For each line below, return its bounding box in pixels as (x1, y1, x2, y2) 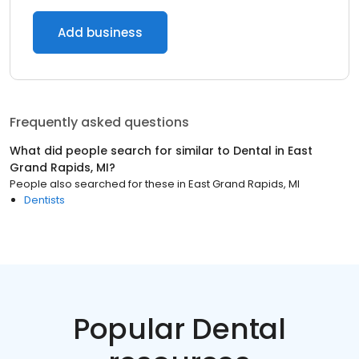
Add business (58, 24, 143, 41)
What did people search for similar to (10, 143, 233, 159)
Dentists (24, 192, 65, 208)
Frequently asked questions (10, 113, 189, 131)
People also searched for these (10, 176, 175, 192)
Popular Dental (72, 309, 287, 349)
